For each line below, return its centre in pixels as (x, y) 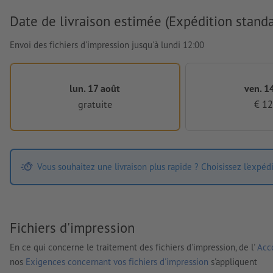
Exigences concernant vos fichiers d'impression (117, 262)
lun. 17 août (95, 88)
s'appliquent (233, 262)
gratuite (95, 104)
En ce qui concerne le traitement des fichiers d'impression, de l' (133, 247)
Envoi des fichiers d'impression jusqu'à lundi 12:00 (107, 44)
